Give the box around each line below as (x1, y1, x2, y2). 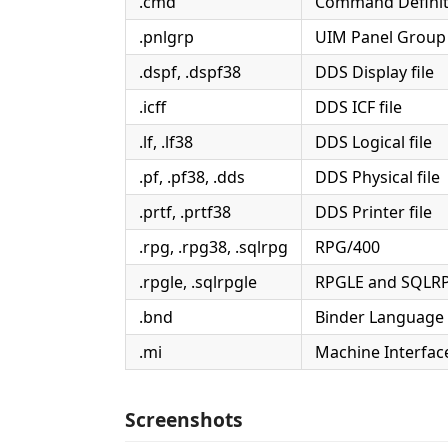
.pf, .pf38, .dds (139, 165, 245, 188)
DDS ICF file (315, 95, 402, 118)
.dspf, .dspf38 (139, 60, 241, 83)
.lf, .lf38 (139, 130, 193, 153)
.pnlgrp (139, 25, 194, 48)
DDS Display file (315, 60, 434, 83)
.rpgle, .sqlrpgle (139, 270, 257, 293)
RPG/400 (315, 235, 380, 258)
